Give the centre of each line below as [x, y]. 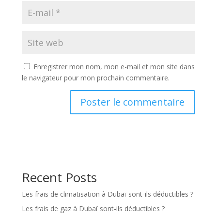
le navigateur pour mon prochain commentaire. [95, 78]
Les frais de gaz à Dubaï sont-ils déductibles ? [93, 209]
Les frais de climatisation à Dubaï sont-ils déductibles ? [107, 194]
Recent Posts [59, 177]
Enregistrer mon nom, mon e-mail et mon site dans [114, 67]
